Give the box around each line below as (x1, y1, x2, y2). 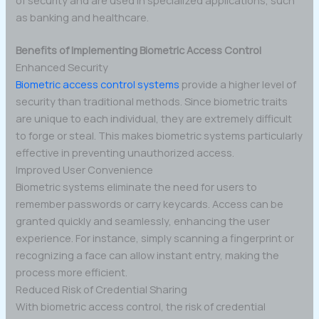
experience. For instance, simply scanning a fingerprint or (16, 230, 295, 245)
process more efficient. (16, 264, 128, 279)
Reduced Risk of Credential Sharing (16, 281, 188, 296)
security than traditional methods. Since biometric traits (16, 93, 288, 108)
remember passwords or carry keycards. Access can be (16, 196, 284, 211)
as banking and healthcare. (16, 9, 150, 24)
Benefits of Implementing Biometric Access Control (16, 42, 262, 57)
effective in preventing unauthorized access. (16, 145, 235, 159)
